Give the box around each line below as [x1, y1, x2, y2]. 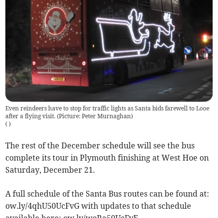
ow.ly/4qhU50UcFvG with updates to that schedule [5, 200, 192, 211]
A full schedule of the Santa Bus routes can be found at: [5, 188, 210, 199]
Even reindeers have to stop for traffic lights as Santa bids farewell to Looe [5, 104, 210, 112]
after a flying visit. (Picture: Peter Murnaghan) [5, 112, 133, 120]
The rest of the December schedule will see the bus [5, 140, 195, 150]
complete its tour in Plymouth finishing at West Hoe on [5, 152, 209, 163]
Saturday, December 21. [5, 164, 95, 175]
